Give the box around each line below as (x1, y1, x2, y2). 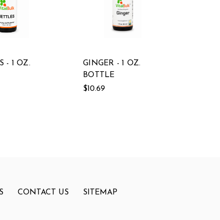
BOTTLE (83, 71, 115, 79)
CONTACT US (18, 188, 69, 196)
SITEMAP (83, 188, 117, 196)
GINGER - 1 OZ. (83, 59, 141, 67)
